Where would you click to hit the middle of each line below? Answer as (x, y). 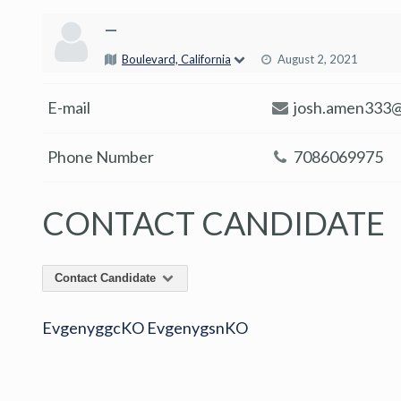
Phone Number (101, 157)
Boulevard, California (176, 59)
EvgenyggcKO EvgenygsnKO (145, 327)
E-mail (69, 108)
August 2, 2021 (317, 59)
